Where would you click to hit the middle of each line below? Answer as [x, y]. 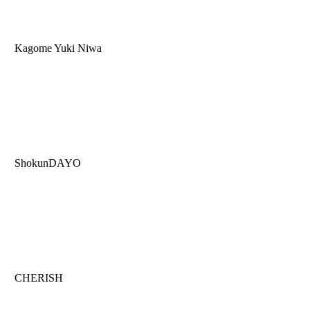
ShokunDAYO [46, 163]
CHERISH [37, 278]
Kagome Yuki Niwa [57, 48]
